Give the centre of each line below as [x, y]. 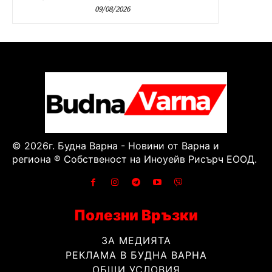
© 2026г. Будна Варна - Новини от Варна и [116, 146]
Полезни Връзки [136, 216]
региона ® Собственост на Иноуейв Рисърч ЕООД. [134, 159]
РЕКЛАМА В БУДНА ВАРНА [136, 255]
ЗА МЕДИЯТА [136, 241]
